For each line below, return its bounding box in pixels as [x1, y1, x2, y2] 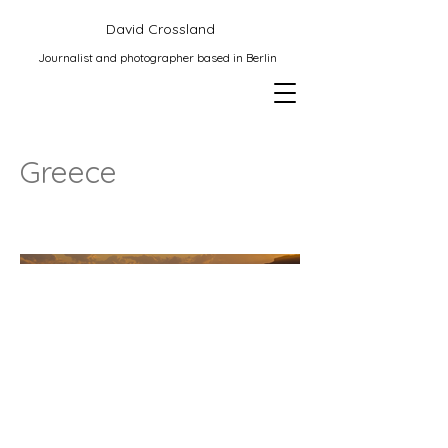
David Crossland [105, 20, 215, 38]
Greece [20, 153, 117, 191]
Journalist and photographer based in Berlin [37, 50, 283, 65]
